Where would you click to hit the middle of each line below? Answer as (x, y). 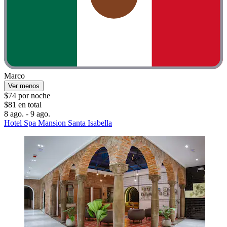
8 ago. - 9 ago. (27, 113)
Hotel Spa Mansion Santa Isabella (58, 123)
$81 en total (23, 104)
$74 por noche (27, 95)
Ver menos (24, 86)
